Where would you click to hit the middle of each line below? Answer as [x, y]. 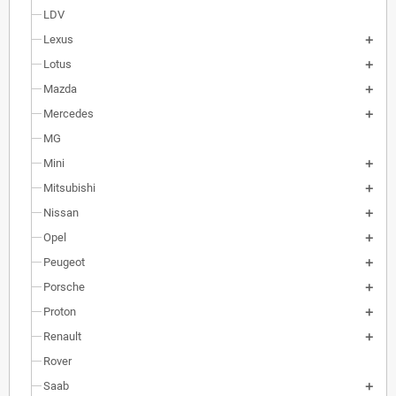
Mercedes [69, 114]
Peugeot [64, 263]
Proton [60, 312]
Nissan [61, 213]
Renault [62, 337]
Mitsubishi [69, 188]
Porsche [64, 287]
